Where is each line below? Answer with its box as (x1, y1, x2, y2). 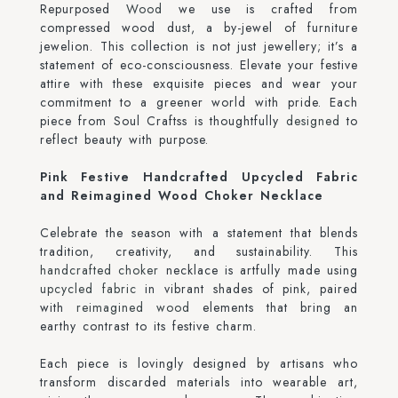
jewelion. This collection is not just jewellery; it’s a (39, 37, 359, 56)
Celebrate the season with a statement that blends (39, 224, 359, 243)
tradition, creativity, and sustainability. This (39, 243, 359, 261)
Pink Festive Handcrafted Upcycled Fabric (39, 168, 359, 187)
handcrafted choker (39, 261, 160, 280)
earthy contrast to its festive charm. (39, 317, 257, 336)
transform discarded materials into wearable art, (39, 373, 359, 392)
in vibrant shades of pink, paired (136, 280, 359, 298)
